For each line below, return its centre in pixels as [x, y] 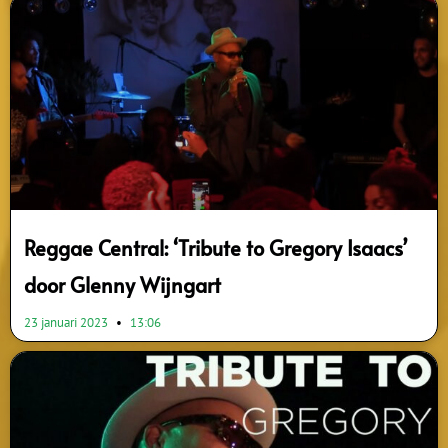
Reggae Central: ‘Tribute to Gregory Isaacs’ [215, 247]
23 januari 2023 [67, 322]
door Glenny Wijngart [122, 284]
